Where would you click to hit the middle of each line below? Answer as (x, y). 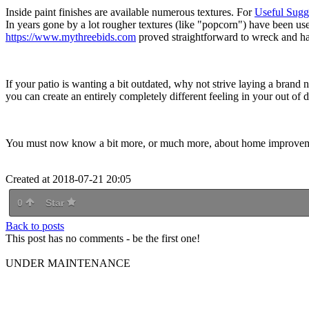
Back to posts (35, 226)
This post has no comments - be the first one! (103, 238)
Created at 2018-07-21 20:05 (68, 179)
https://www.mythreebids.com (71, 37)
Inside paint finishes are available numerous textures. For (130, 12)
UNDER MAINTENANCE (68, 263)
